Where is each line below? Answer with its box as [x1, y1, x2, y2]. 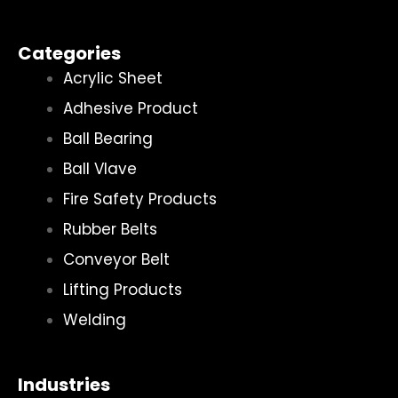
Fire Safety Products [63, 187, 217, 210]
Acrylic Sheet [63, 67, 163, 89]
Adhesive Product [63, 97, 198, 119]
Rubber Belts [63, 218, 157, 240]
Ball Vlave [63, 157, 137, 179]
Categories [18, 40, 121, 66]
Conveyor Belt [63, 248, 170, 270]
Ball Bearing [63, 127, 153, 149]
